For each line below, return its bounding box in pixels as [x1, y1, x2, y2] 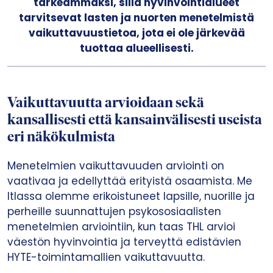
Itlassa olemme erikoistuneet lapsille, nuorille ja [7, 189, 255, 204]
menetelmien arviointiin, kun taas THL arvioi [7, 219, 235, 234]
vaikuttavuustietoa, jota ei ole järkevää [28, 26, 245, 40]
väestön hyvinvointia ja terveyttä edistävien [7, 235, 241, 249]
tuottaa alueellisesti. [79, 41, 194, 55]
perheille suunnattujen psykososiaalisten [7, 204, 221, 219]
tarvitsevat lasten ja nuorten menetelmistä [19, 10, 254, 25]
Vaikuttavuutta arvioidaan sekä [7, 96, 204, 111]
